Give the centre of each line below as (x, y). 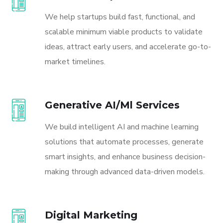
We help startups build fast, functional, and (120, 17)
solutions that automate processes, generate (124, 142)
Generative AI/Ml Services (112, 105)
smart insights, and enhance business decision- (125, 157)
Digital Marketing (91, 215)
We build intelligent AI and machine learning (122, 127)
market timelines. (75, 61)
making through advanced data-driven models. (125, 171)
